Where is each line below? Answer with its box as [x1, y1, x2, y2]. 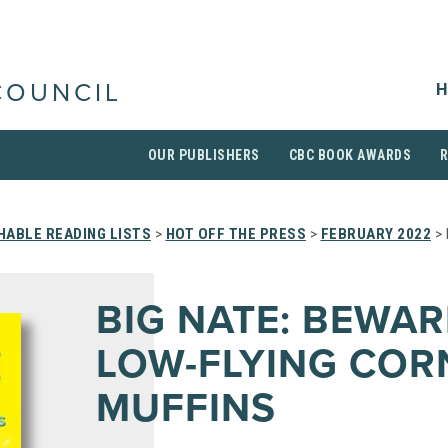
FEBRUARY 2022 [320, 225, 431, 243]
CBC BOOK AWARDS [288, 147, 411, 163]
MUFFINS [96, 384, 276, 432]
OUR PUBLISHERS [147, 147, 260, 163]
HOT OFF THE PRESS [165, 225, 306, 243]
